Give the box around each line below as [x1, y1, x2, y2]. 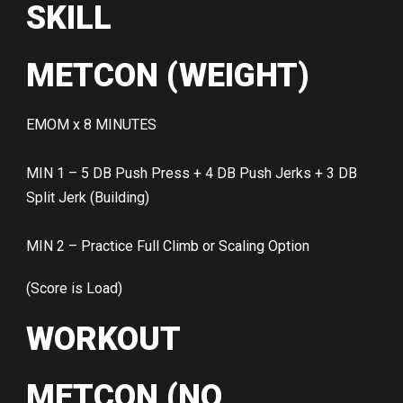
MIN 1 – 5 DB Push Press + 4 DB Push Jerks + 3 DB [26, 165, 357, 183]
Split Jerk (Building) [26, 189, 149, 207]
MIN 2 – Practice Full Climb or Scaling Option [26, 237, 309, 255]
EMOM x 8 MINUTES [26, 116, 157, 134]
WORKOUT [26, 320, 181, 359]
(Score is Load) [26, 280, 122, 298]
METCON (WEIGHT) [26, 57, 309, 95]
